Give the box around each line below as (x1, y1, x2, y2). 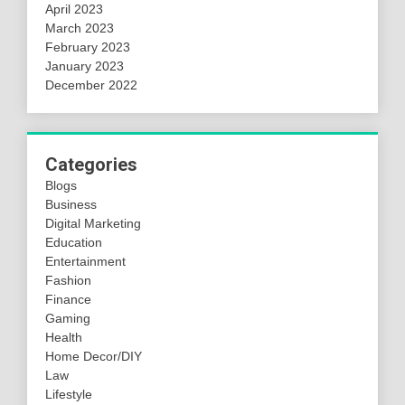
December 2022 (45, 77, 137, 92)
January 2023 (45, 58, 124, 73)
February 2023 (45, 39, 130, 54)
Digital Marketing (45, 215, 141, 231)
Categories (45, 153, 137, 175)
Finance (45, 291, 91, 306)
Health (45, 329, 82, 344)
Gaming (45, 310, 90, 325)
